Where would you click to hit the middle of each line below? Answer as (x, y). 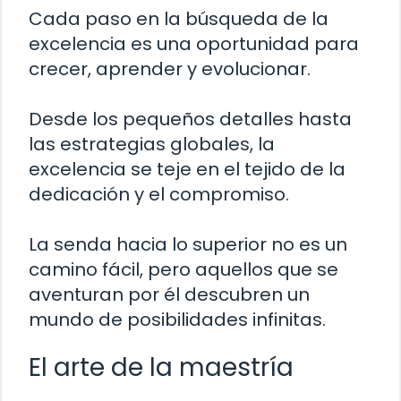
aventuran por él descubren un (169, 294)
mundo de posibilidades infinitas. (177, 319)
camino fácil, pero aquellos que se (183, 269)
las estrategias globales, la (152, 144)
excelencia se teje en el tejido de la (187, 169)
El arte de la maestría (161, 367)
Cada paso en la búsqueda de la (179, 18)
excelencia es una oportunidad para (194, 43)
